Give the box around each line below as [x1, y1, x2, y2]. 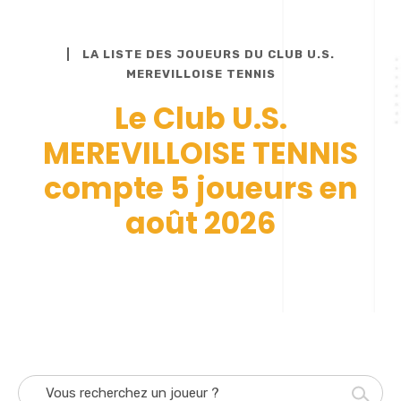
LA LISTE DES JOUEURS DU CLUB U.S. [81, 47, 335, 61]
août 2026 [125, 201, 276, 244]
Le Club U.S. [114, 97, 287, 140]
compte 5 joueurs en [43, 166, 358, 209]
